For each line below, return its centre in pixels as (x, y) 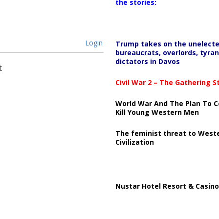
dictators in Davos (147, 61)
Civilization (134, 142)
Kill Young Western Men (157, 112)
